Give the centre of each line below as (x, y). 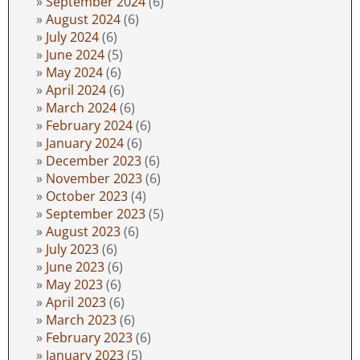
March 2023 (81, 319)
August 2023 (83, 231)
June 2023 (75, 266)
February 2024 (89, 125)
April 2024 (76, 90)
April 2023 (76, 302)
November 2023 (94, 178)
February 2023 (89, 337)
